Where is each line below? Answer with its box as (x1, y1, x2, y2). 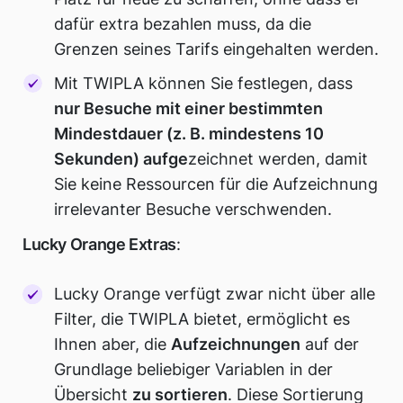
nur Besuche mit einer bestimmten (54, 98, 324, 118)
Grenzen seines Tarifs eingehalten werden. (54, 40, 380, 59)
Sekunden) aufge (54, 148, 189, 168)
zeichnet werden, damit (188, 148, 369, 168)
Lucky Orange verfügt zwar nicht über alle (54, 284, 376, 304)
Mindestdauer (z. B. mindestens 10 (54, 123, 325, 143)
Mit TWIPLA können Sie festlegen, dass (54, 73, 354, 93)
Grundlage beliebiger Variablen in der (54, 360, 334, 380)
